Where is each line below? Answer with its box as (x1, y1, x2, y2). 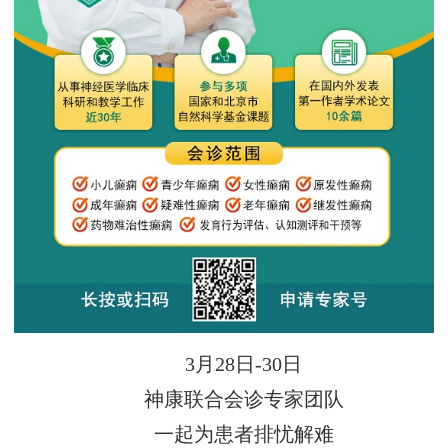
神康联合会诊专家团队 (143, 388, 344, 410)
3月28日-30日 (185, 353, 303, 375)
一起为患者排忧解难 (153, 423, 334, 445)
